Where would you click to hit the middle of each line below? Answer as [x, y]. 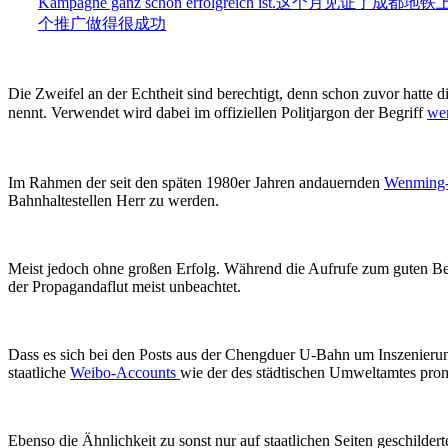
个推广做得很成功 [102, 24]
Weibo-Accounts [125, 373]
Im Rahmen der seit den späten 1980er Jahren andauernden [196, 183]
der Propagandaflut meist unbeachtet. [124, 287]
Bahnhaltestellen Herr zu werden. [113, 201]
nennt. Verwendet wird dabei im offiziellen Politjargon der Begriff [217, 113]
